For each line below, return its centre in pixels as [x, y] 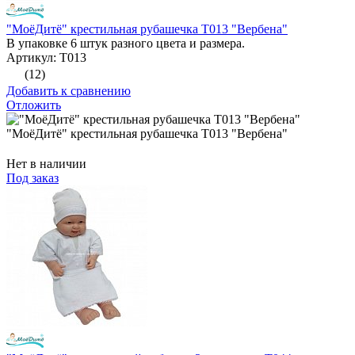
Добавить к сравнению [69, 91]
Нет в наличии [46, 164]
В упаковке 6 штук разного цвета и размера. [126, 44]
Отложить [34, 105]
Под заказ [32, 178]
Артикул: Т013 [46, 58]
